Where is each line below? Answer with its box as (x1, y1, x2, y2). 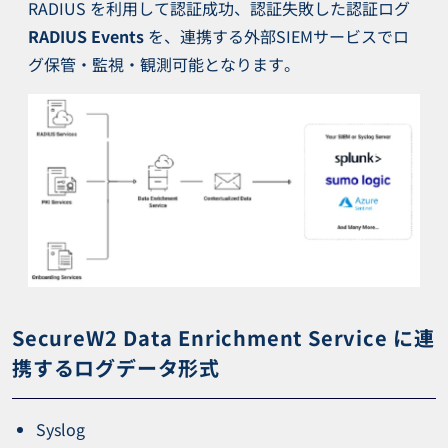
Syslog (36, 416, 85, 441)
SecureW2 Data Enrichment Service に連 (12, 322, 435, 352)
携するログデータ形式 (12, 352, 220, 382)
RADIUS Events (28, 24, 144, 49)
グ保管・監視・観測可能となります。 (28, 52, 300, 77)
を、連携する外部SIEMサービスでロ (144, 24, 409, 49)
